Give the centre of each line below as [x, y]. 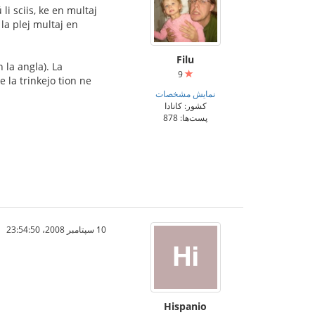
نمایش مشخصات [185, 94]
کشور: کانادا [185, 105]
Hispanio [185, 306]
